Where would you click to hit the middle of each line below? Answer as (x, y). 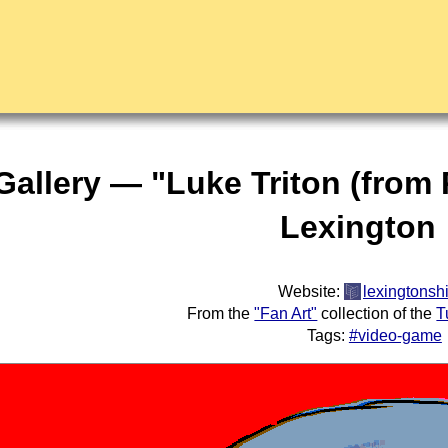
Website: (310, 291)
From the (221, 313)
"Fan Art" (286, 313)
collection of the (377, 313)
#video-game (395, 335)
